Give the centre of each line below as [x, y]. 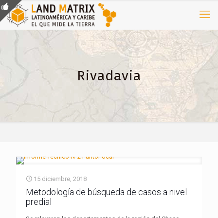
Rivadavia [109, 76]
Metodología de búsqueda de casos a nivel [106, 192]
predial [39, 202]
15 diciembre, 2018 [60, 179]
